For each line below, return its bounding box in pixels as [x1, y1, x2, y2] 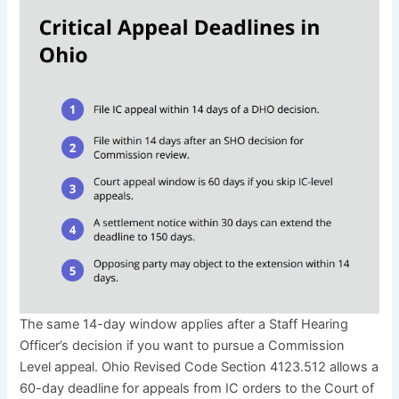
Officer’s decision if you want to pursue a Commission [20, 337, 346, 354]
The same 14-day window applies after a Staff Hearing [20, 315, 349, 332]
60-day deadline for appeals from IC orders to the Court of [20, 379, 375, 396]
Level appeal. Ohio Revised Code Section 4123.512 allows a [20, 358, 379, 375]
